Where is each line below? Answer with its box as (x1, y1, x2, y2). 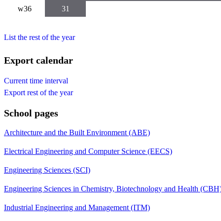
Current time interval (4, 76, 68, 85)
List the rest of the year (4, 33, 75, 41)
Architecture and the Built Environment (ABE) (4, 128, 150, 137)
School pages (4, 108, 58, 119)
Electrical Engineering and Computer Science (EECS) (4, 147, 172, 156)
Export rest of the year (4, 88, 73, 97)
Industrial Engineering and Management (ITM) (4, 203, 150, 212)
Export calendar (4, 54, 73, 66)
